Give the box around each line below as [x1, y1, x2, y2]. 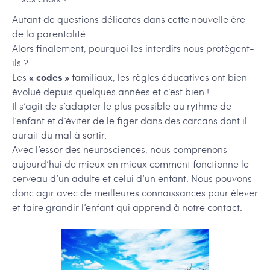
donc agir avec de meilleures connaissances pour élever [12, 186, 258, 200]
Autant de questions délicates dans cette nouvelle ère [12, 12, 245, 27]
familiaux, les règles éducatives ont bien [69, 70, 247, 84]
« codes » [29, 70, 69, 84]
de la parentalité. [12, 27, 88, 41]
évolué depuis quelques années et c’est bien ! [12, 84, 209, 99]
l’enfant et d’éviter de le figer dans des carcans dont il [12, 113, 247, 128]
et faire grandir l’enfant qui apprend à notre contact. [12, 200, 242, 215]
